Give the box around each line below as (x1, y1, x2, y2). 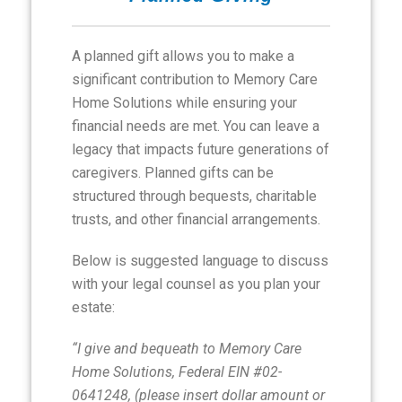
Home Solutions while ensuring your (72, 94, 297, 111)
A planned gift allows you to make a (72, 48, 294, 65)
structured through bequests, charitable (72, 188, 317, 205)
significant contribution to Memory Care (72, 71, 318, 88)
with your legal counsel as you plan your (72, 275, 320, 293)
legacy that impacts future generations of (72, 141, 329, 158)
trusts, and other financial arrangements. (72, 211, 320, 228)
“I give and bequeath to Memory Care (72, 340, 301, 357)
